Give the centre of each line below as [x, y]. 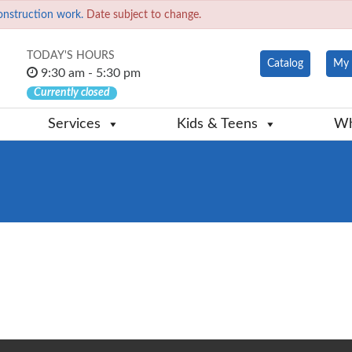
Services [74, 125]
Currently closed [72, 93]
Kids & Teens [217, 125]
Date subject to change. [142, 15]
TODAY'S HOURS [71, 56]
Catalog [285, 64]
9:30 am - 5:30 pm [89, 73]
